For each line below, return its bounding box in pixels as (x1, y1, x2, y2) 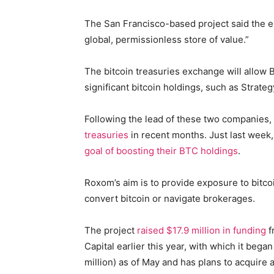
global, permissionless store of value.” (84, 33, 249, 45)
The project (84, 224, 137, 236)
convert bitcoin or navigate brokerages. (84, 192, 255, 204)
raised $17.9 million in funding (137, 224, 266, 236)
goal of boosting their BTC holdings (84, 144, 238, 157)
